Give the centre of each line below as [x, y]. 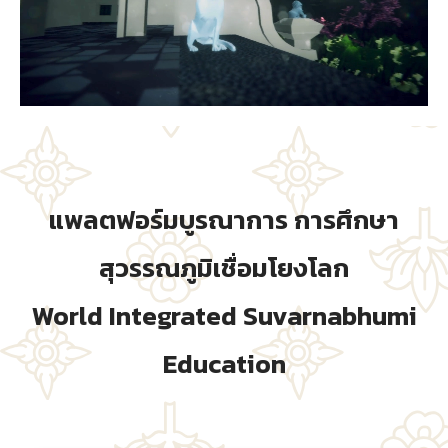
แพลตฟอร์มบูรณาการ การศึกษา [224, 219]
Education [224, 363]
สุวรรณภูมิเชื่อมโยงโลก [224, 267]
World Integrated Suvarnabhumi [224, 315]
